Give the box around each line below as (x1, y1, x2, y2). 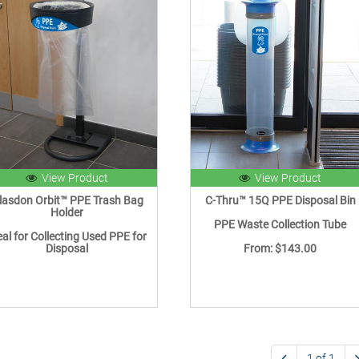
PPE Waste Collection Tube (214, 218, 347, 232)
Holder (50, 206, 84, 220)
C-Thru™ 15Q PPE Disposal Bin (204, 194, 356, 208)
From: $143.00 (244, 242, 317, 256)
